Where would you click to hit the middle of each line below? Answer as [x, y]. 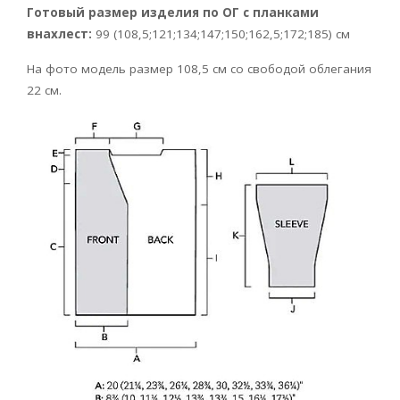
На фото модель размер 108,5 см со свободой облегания [199, 69]
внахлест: [59, 34]
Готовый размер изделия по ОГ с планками [173, 13]
